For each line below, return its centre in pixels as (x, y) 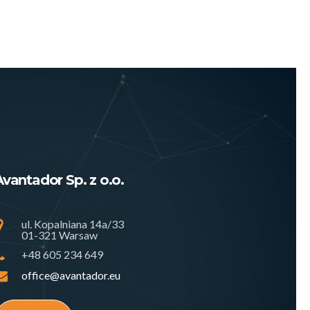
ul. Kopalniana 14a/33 (73, 224)
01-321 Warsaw (60, 235)
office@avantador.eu (71, 275)
